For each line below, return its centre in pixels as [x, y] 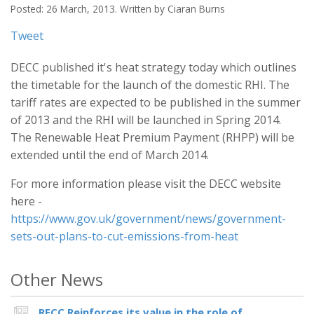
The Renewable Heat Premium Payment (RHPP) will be [152, 137]
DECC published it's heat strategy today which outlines [153, 67]
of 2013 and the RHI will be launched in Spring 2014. [146, 120]
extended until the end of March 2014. [110, 155]
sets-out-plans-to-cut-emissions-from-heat [124, 236]
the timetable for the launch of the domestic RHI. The [150, 85]
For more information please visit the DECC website [146, 184]
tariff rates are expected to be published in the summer [156, 102]
